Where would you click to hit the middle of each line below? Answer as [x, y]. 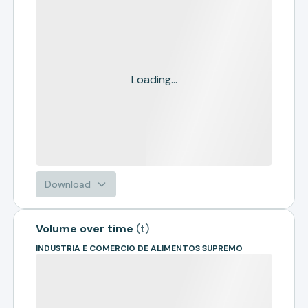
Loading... [154, 79]
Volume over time [85, 229]
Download [68, 184]
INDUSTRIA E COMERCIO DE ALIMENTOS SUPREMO [140, 248]
